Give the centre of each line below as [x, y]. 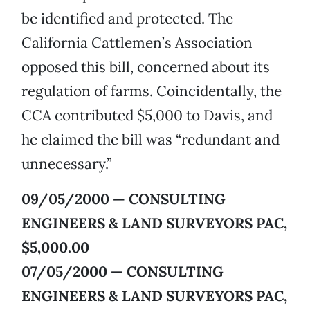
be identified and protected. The [127, 19]
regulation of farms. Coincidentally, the [152, 91]
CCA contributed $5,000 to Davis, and [147, 116]
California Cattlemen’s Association [137, 43]
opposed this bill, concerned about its [146, 67]
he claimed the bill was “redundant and [151, 140]
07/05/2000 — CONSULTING [122, 272]
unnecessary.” [66, 164]
